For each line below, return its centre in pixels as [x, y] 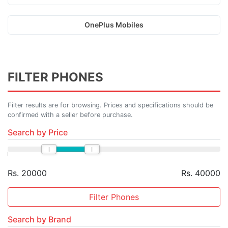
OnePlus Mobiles [114, 25]
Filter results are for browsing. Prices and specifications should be [110, 105]
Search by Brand [39, 219]
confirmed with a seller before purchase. [70, 115]
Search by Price [38, 132]
